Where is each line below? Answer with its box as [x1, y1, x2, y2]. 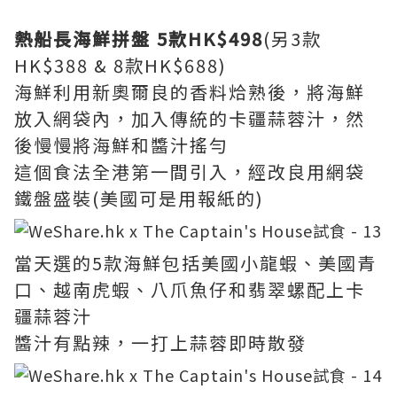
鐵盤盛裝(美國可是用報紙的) [14, 185, 264, 211]
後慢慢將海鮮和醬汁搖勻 [14, 132, 229, 158]
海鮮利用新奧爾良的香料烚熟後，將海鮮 [14, 79, 365, 105]
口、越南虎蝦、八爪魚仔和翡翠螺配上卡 [14, 276, 365, 302]
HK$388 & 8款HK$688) [14, 52, 227, 78]
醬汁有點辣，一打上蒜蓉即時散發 [14, 330, 307, 355]
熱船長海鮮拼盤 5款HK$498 [14, 26, 263, 51]
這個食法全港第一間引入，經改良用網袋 [14, 159, 365, 184]
